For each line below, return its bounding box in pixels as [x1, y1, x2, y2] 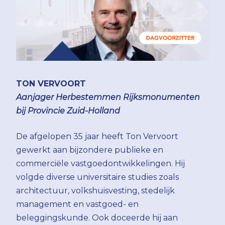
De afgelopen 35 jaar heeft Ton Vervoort [16, 131, 178, 141]
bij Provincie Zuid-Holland [16, 105, 120, 116]
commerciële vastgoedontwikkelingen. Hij [16, 158, 185, 168]
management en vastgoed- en [16, 199, 139, 209]
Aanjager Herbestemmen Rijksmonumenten [16, 92, 200, 102]
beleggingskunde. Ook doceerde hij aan [16, 212, 178, 222]
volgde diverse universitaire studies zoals [16, 172, 179, 182]
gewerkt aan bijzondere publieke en [16, 145, 163, 155]
